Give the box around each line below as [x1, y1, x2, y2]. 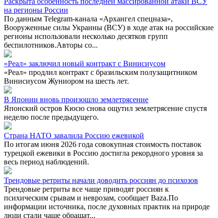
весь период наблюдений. [4, 157, 89, 166]
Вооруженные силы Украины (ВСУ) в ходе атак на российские [4, 23, 214, 32]
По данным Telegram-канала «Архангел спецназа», [4, 14, 173, 23]
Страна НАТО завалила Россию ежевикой [4, 131, 144, 140]
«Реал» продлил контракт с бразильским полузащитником [4, 68, 197, 76]
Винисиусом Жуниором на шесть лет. [4, 76, 129, 85]
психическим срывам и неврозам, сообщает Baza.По [4, 193, 178, 202]
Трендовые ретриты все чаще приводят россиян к [4, 184, 169, 193]
